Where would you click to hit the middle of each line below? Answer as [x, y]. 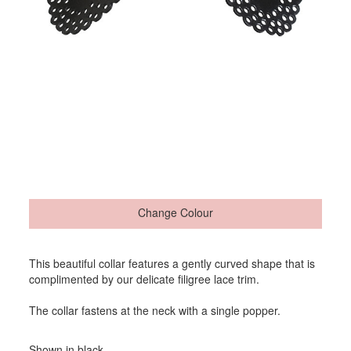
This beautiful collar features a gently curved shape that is [172, 264]
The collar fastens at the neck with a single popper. [155, 311]
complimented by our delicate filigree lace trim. [145, 279]
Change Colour [175, 213]
